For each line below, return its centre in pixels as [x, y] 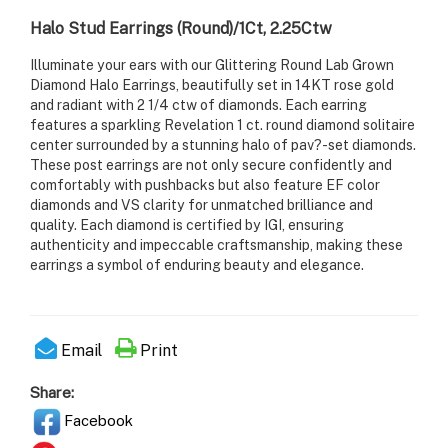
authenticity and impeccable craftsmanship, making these [216, 245]
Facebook [97, 420]
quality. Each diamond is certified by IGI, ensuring [187, 225]
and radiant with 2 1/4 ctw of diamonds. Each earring [198, 105]
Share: [52, 392]
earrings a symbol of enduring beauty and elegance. [197, 265]
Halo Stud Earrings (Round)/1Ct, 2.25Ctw [181, 28]
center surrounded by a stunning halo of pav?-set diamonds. [223, 145]
